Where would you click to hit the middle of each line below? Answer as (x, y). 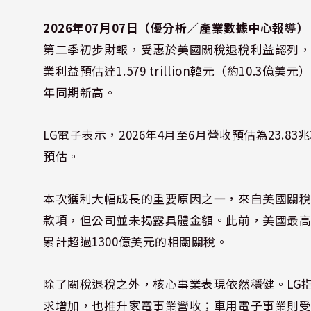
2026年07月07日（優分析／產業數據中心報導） (176, 28)
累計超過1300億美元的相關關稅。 (136, 242)
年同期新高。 (80, 92)
